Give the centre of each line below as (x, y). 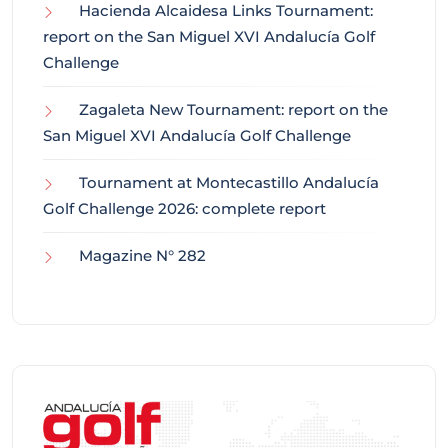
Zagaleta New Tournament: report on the (233, 110)
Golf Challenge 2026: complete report (184, 209)
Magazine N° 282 (142, 256)
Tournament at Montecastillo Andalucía (229, 183)
